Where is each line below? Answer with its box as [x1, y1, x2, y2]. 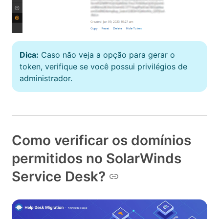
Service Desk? [12, 168, 106, 185]
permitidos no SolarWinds [12, 150, 181, 167]
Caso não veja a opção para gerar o [39, 49, 175, 60]
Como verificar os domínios [12, 131, 191, 149]
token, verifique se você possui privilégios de [20, 61, 187, 71]
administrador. [20, 73, 72, 83]
